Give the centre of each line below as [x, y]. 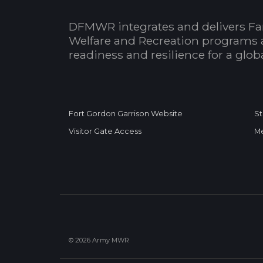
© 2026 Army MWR [99, 240]
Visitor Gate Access [105, 131]
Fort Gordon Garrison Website [126, 113]
